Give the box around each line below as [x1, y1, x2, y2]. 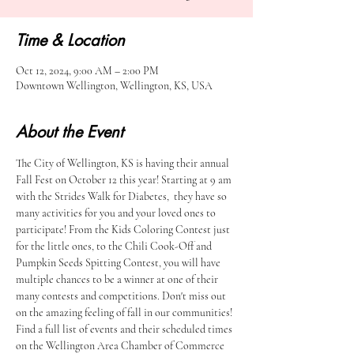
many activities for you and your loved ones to [16, 206, 218, 220]
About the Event [16, 122, 123, 142]
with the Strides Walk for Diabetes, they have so [16, 190, 229, 203]
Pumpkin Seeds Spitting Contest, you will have [16, 256, 223, 269]
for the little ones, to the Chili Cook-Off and [16, 239, 214, 253]
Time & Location [16, 30, 125, 51]
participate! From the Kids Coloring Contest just [16, 223, 232, 236]
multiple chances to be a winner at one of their [16, 273, 220, 286]
